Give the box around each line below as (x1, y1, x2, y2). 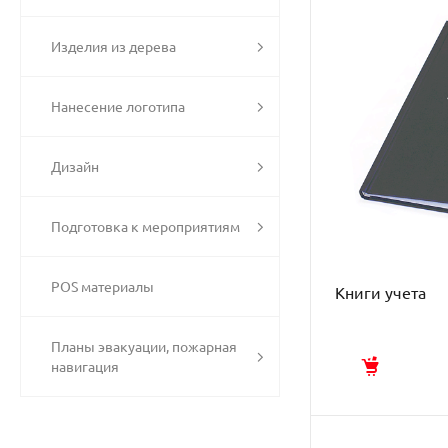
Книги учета (335, 283, 426, 302)
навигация (51, 359, 119, 375)
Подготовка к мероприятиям (51, 219, 240, 235)
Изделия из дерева (51, 39, 176, 55)
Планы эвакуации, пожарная (51, 339, 237, 355)
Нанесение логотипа (51, 99, 185, 115)
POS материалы (51, 279, 154, 295)
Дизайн (51, 159, 99, 175)
